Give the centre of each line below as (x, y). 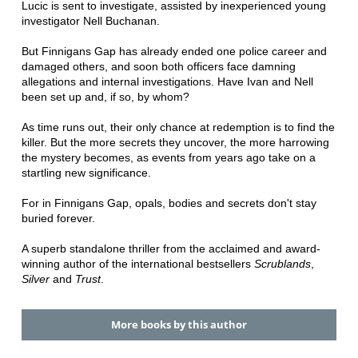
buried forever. (58, 219)
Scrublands (282, 264)
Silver (37, 279)
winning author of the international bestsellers (137, 264)
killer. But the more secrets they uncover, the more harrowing (175, 143)
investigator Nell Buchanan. (90, 21)
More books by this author (179, 325)
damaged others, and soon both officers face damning (158, 67)
